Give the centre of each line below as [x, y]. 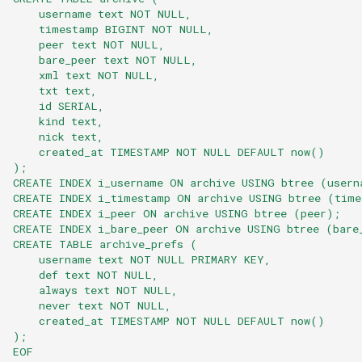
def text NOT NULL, [86, 274]
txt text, [55, 90]
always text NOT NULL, [95, 290]
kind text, [58, 121]
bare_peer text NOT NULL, [105, 59]
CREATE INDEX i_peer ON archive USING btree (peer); [177, 213]
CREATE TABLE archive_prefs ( [105, 244]
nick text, [58, 136]
